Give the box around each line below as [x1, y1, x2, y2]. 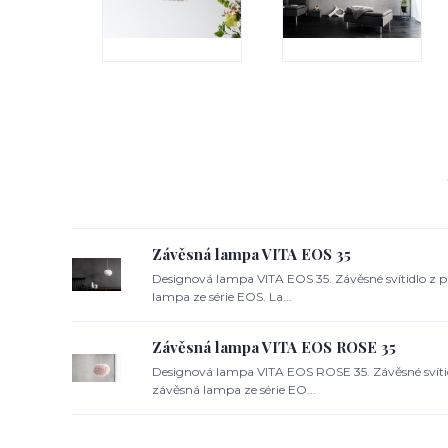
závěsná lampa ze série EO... [152, 381, 316, 397]
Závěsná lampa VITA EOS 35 [152, 243, 351, 264]
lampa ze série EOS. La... [152, 288, 292, 304]
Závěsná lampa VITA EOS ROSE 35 [152, 336, 396, 357]
